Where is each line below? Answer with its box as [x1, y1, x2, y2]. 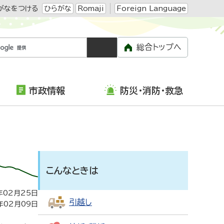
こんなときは [46, 166, 98, 175]
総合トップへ [136, 43, 181, 51]
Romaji [77, 5, 104, 12]
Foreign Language [116, 5, 186, 12]
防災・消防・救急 [119, 86, 183, 95]
